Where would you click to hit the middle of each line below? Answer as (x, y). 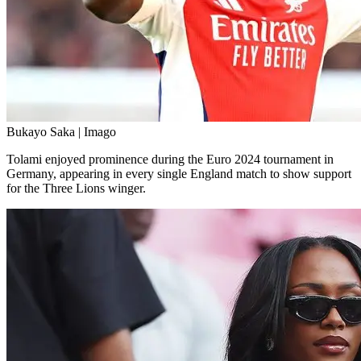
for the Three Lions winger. (76, 188)
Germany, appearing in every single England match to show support (179, 173)
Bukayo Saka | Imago (61, 131)
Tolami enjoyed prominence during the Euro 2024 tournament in (170, 159)
